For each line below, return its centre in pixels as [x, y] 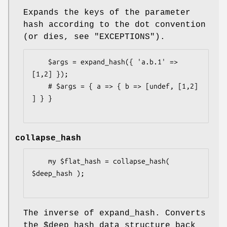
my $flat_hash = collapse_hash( [40, 161]
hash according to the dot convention [115, 25]
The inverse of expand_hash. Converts [115, 214]
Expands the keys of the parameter [107, 13]
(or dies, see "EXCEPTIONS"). [94, 37]
